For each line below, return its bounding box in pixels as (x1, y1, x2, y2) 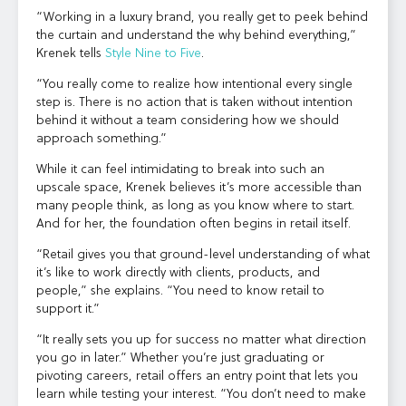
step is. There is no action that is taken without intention (36, 96, 353, 109)
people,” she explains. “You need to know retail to (36, 285, 324, 297)
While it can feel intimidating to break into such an (36, 163, 324, 176)
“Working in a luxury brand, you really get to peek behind (36, 11, 368, 24)
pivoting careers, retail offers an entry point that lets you (36, 370, 358, 382)
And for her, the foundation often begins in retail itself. (36, 217, 351, 230)
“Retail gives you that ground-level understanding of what (36, 248, 370, 261)
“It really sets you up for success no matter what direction (36, 333, 366, 346)
